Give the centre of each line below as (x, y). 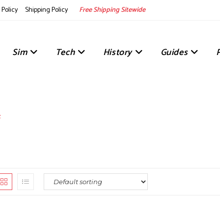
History (117, 53)
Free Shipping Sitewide (112, 10)
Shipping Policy (46, 10)
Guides (174, 53)
